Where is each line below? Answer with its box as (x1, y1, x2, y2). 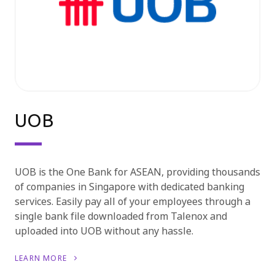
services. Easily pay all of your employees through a (15, 195, 250, 209)
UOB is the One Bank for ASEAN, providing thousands (15, 165, 260, 180)
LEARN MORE (15, 253, 70, 265)
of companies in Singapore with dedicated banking (15, 180, 244, 195)
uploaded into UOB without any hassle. (15, 224, 193, 239)
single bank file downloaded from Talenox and (15, 209, 227, 224)
